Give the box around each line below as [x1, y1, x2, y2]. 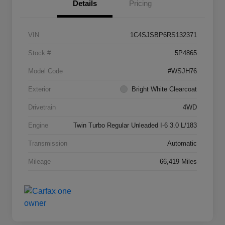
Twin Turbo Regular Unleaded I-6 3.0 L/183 [73, 122, 197, 130]
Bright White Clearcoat [132, 85, 197, 93]
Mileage [28, 158, 51, 166]
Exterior [28, 85, 51, 93]
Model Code [28, 67, 63, 75]
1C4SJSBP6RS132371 [130, 31, 197, 39]
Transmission [28, 140, 67, 148]
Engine [28, 122, 48, 130]
